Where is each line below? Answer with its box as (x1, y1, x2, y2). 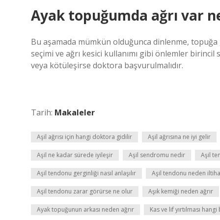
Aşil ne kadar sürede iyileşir (37, 151, 113, 159)
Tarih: (31, 107, 55, 118)
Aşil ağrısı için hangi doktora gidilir (37, 133, 132, 141)
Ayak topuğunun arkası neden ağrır (37, 205, 134, 214)
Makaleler (55, 107, 95, 118)
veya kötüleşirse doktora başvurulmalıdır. (31, 60, 183, 71)
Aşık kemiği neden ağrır (148, 187, 213, 195)
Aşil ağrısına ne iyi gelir (148, 133, 211, 141)
